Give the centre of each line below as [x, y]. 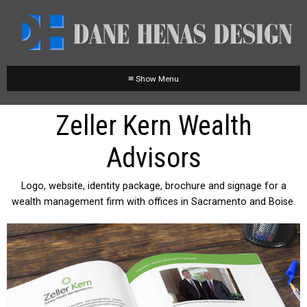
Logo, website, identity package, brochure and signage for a [153, 186]
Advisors [153, 158]
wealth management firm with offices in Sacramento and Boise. [153, 202]
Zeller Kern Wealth [153, 126]
